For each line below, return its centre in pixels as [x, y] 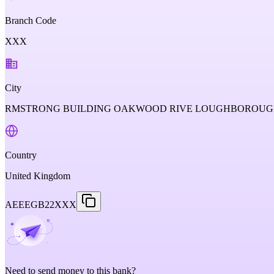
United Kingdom [38, 176]
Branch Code [31, 20]
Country [21, 155]
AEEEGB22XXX [41, 205]
